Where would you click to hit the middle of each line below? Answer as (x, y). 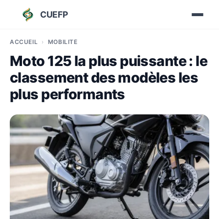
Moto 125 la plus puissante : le (109, 61)
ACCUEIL (24, 42)
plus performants (67, 94)
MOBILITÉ (63, 42)
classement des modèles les (104, 77)
